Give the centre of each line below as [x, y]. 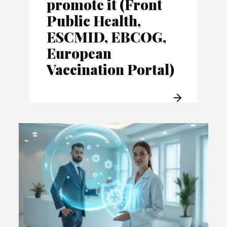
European [79, 53]
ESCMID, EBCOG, [107, 37]
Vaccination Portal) [111, 69]
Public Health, [94, 21]
